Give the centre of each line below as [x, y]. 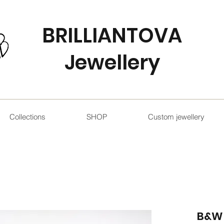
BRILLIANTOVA [112, 35]
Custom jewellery [176, 117]
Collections [27, 117]
